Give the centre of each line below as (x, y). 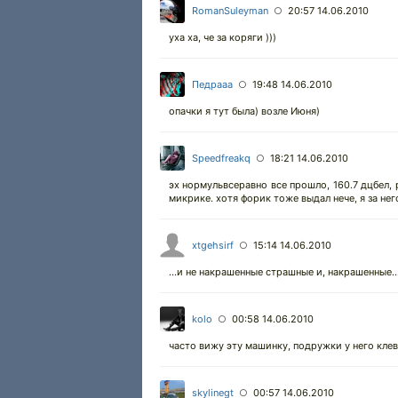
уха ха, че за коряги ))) (223, 37)
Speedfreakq (221, 158)
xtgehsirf (213, 245)
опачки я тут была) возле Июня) (244, 111)
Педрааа (212, 84)
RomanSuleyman (230, 11)
